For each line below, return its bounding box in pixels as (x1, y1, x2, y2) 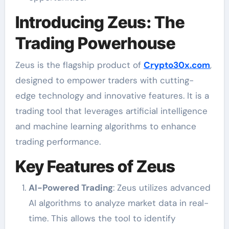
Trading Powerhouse (15, 33, 175, 54)
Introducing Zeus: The (15, 12, 185, 33)
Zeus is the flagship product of (15, 59, 144, 71)
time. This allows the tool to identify (28, 213, 175, 224)
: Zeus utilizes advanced (112, 182, 211, 194)
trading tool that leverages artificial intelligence (15, 105, 208, 117)
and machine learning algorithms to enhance (15, 120, 196, 132)
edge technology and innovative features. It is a (15, 89, 209, 101)
